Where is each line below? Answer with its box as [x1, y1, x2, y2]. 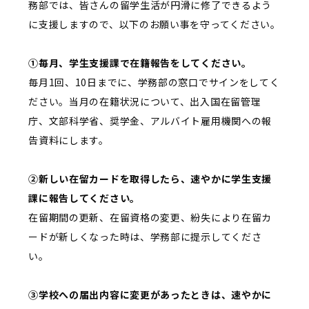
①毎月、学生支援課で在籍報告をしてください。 [28, 55, 252, 70]
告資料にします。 [28, 132, 109, 147]
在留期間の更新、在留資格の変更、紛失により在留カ [28, 210, 272, 224]
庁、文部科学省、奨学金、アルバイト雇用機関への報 [28, 113, 272, 128]
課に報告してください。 [28, 190, 140, 205]
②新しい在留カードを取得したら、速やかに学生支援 [28, 171, 272, 186]
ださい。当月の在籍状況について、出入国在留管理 [28, 94, 261, 108]
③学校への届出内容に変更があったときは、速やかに [28, 287, 272, 301]
